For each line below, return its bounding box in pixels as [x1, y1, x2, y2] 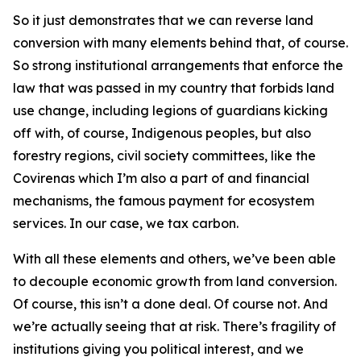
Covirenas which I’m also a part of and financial [13, 170, 309, 186]
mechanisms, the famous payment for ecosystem [13, 193, 314, 209]
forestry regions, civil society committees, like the [13, 147, 316, 164]
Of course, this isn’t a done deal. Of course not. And [13, 296, 328, 312]
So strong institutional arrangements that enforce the [13, 57, 343, 73]
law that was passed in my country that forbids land [13, 80, 334, 96]
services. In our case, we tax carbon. [13, 215, 239, 231]
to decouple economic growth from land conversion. [13, 273, 337, 289]
